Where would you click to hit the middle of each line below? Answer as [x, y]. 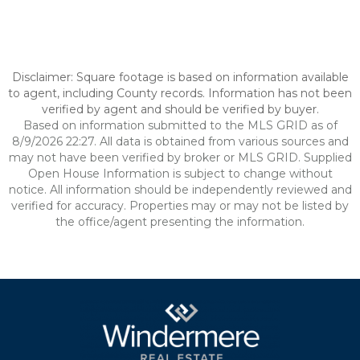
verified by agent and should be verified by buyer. [180, 109]
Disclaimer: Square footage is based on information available [180, 77]
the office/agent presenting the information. [180, 222]
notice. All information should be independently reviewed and [180, 190]
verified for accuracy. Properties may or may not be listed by [180, 206]
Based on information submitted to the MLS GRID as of [180, 125]
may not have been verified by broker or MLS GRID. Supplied [180, 157]
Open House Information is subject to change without [180, 174]
